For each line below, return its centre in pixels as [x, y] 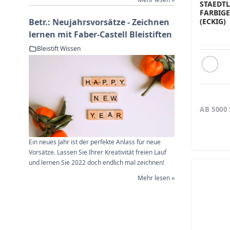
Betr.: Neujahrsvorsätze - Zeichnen [99, 22]
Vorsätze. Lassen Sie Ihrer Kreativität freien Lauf [98, 152]
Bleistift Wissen [59, 48]
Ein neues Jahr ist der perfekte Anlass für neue [95, 142]
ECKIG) [213, 21]
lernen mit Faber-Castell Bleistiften [100, 34]
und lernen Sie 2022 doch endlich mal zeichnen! [97, 162]
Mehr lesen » [156, 178]
